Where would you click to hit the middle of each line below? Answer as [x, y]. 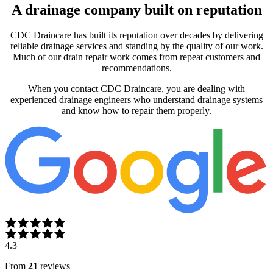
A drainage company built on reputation [136, 9]
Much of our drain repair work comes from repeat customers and [136, 57]
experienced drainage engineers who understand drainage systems [136, 100]
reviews [55, 266]
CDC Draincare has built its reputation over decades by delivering [136, 35]
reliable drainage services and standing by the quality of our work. [136, 46]
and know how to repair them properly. [136, 111]
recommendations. [136, 68]
